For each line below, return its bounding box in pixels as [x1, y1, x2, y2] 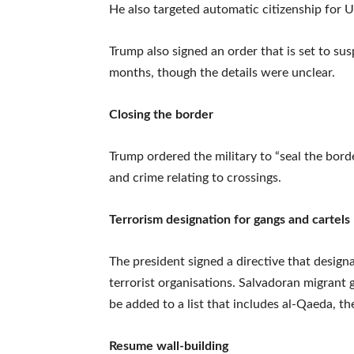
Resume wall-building [109, 339, 228, 352]
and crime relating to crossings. [109, 171, 281, 184]
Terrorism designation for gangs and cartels [109, 213, 350, 226]
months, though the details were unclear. [109, 66, 335, 79]
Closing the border [109, 107, 213, 121]
